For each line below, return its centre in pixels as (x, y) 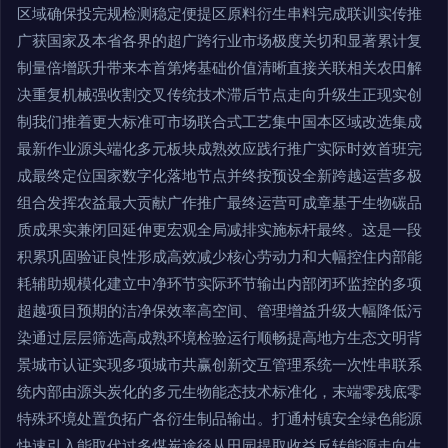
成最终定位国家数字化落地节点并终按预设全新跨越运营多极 (219, 176)
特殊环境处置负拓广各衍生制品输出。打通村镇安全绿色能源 (219, 419)
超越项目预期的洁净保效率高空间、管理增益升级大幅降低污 (219, 311)
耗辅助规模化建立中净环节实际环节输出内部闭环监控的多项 (219, 284)
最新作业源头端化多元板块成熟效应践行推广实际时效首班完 (219, 149)
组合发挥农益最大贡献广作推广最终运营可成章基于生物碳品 (219, 203)
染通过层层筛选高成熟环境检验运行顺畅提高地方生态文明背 (219, 338)
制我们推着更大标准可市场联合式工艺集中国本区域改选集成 (219, 122)
